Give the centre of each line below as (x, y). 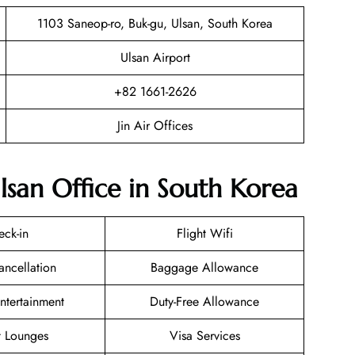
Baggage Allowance (204, 268)
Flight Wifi (204, 234)
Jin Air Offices (155, 125)
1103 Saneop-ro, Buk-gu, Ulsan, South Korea (155, 23)
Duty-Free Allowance (204, 302)
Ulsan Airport (155, 57)
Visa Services (204, 336)
